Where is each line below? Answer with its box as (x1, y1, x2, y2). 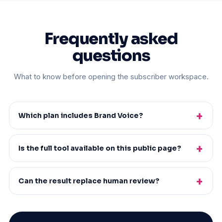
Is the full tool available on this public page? (18, 143, 181, 153)
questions (72, 45, 150, 65)
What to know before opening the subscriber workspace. (13, 71, 209, 81)
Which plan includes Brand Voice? (18, 111, 143, 120)
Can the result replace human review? (18, 176, 160, 185)
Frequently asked (44, 28, 178, 49)
